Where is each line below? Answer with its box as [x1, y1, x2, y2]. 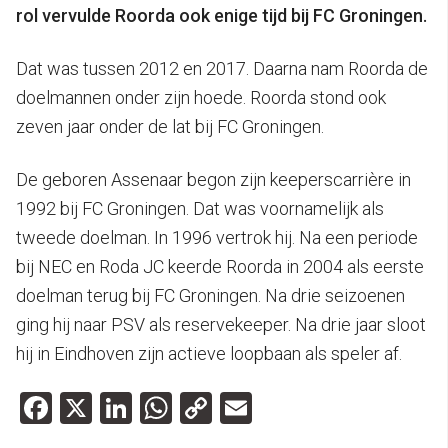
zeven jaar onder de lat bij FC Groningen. [16, 115, 324, 137]
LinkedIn [132, 388, 247, 427]
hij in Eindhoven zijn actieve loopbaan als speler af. [16, 342, 402, 364]
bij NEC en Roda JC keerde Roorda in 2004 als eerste [16, 255, 424, 277]
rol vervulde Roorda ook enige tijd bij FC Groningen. [16, 4, 427, 26]
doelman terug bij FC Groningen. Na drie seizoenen [16, 284, 405, 306]
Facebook [52, 388, 186, 427]
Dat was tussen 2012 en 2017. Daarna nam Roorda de [16, 57, 428, 79]
